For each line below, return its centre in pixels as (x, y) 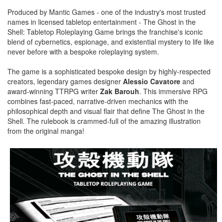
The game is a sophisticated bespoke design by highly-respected (109, 71)
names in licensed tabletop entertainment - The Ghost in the (102, 22)
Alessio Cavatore (152, 81)
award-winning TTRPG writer (54, 91)
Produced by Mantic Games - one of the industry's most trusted (107, 12)
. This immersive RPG (173, 91)
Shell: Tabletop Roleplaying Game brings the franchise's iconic (105, 31)
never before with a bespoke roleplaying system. (83, 51)
